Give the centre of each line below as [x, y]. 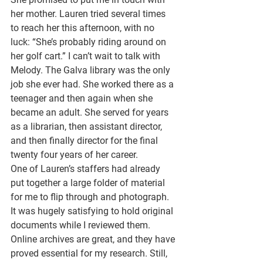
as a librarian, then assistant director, [87, 127]
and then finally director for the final [85, 141]
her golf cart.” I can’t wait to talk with [87, 56]
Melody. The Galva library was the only [92, 70]
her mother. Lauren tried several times [89, 14]
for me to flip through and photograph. [91, 197]
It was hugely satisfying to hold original [93, 211]
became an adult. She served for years [91, 112]
